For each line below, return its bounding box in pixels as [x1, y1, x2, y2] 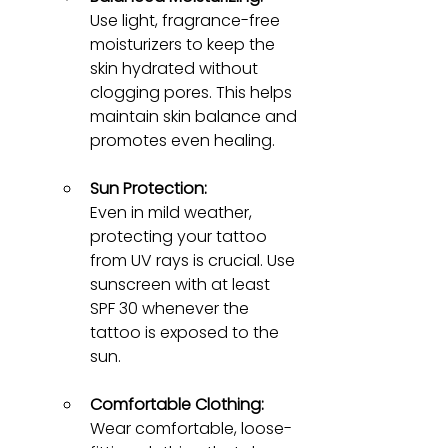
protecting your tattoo [90, 224, 271, 248]
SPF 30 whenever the [90, 296, 253, 320]
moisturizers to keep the [90, 32, 279, 56]
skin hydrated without [90, 56, 262, 80]
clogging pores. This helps [90, 80, 296, 104]
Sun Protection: [90, 176, 207, 200]
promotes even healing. [90, 128, 275, 152]
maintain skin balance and [90, 104, 301, 128]
